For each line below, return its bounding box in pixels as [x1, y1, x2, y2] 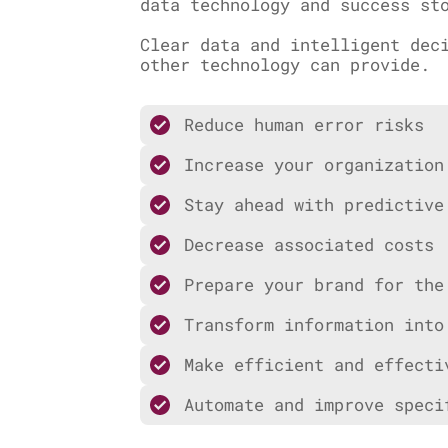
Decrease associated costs [184, 232, 434, 256]
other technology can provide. [140, 52, 430, 76]
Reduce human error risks [184, 112, 424, 136]
